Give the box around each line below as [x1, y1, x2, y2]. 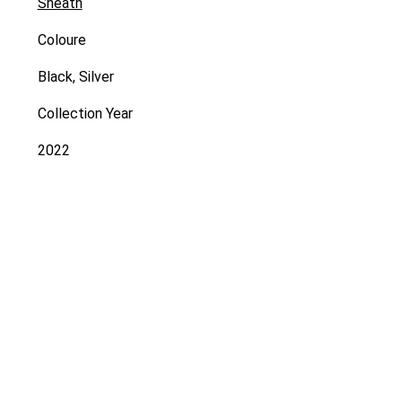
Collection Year [37, 105, 133, 123]
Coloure [37, 31, 86, 49]
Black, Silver [37, 68, 114, 86]
